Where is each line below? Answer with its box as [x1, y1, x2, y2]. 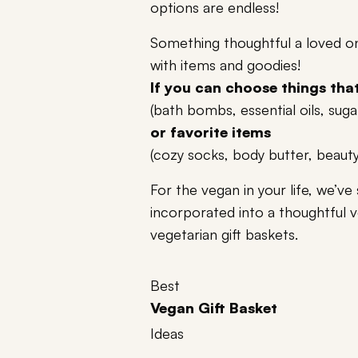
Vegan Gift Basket [150, 299, 277, 317]
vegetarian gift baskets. [150, 225, 298, 244]
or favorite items [150, 123, 271, 141]
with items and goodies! [150, 56, 300, 74]
